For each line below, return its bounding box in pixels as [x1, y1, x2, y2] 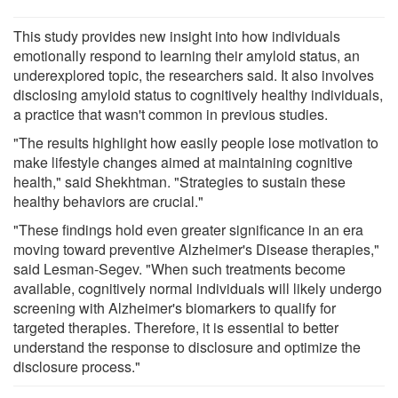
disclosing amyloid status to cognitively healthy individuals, [13, 84, 383, 106]
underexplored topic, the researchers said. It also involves [13, 65, 374, 86]
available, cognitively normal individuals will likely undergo [13, 278, 382, 299]
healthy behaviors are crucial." [13, 191, 203, 212]
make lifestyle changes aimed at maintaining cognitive [13, 152, 353, 173]
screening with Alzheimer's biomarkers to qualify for [13, 298, 336, 319]
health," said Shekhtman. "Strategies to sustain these [13, 171, 346, 193]
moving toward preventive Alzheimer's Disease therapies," [13, 239, 379, 260]
